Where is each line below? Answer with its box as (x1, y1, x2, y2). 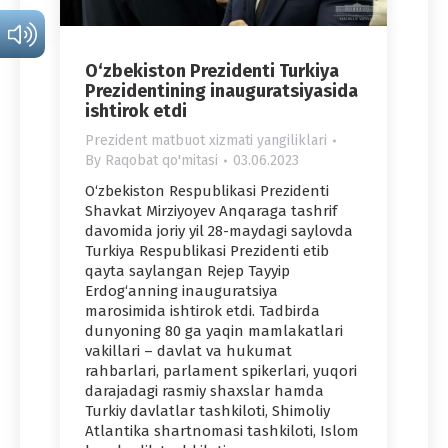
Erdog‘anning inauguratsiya (85, 282, 278, 301)
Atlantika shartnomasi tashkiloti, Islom (85, 422, 359, 441)
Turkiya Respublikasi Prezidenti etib (85, 242, 329, 261)
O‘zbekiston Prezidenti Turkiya (85, 60, 339, 83)
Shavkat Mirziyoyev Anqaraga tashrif (85, 202, 337, 221)
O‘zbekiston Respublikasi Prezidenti (85, 182, 329, 201)
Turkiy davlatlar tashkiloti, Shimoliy (85, 402, 330, 421)
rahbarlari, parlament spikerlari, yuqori (85, 362, 357, 381)
